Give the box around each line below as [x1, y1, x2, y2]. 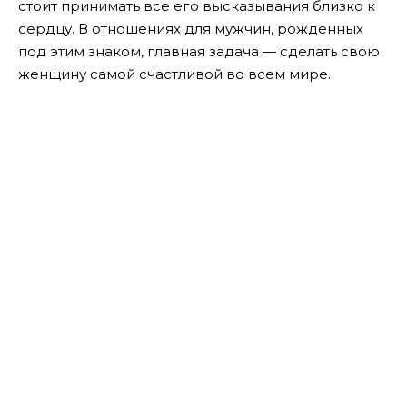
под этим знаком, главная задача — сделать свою [18, 43, 380, 61]
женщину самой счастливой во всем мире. [18, 65, 331, 84]
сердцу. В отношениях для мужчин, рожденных [18, 20, 363, 38]
